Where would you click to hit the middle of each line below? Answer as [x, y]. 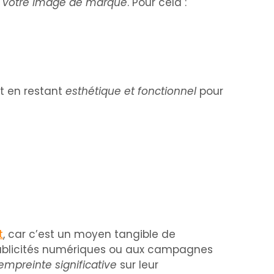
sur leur [138, 265]
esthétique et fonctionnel [132, 91]
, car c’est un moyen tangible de [89, 234]
